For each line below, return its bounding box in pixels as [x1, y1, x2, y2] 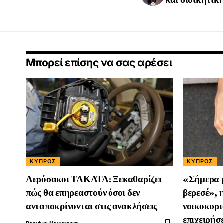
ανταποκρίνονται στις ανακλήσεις [26, 200, 158, 211]
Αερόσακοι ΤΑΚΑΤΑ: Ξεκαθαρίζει [26, 173, 162, 184]
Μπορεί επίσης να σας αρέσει [26, 56, 172, 69]
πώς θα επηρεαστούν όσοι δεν [26, 187, 140, 198]
